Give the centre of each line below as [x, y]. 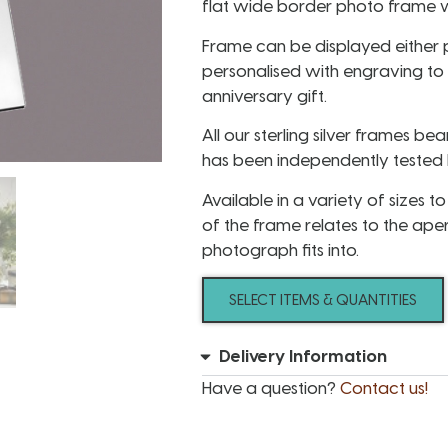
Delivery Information [303, 355]
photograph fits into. [280, 249]
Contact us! [384, 387]
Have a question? [271, 387]
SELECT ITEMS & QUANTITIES [323, 299]
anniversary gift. [264, 95]
